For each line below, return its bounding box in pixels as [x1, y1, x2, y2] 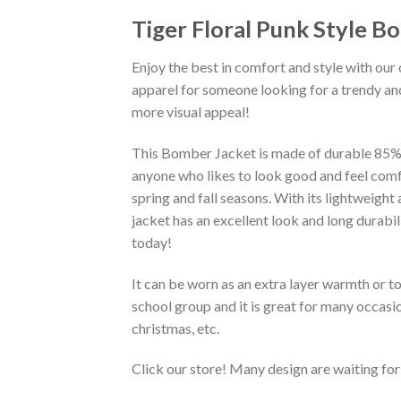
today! [132, 233, 172, 251]
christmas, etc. [132, 319, 219, 337]
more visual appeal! [132, 103, 250, 121]
